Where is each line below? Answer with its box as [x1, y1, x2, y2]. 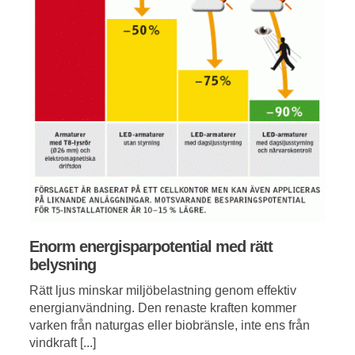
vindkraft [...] [29, 336, 96, 350]
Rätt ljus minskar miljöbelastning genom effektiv [29, 284, 296, 298]
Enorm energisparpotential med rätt [29, 238, 273, 256]
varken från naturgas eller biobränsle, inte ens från [29, 319, 310, 333]
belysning [29, 256, 96, 274]
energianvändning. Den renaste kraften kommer [29, 301, 296, 315]
